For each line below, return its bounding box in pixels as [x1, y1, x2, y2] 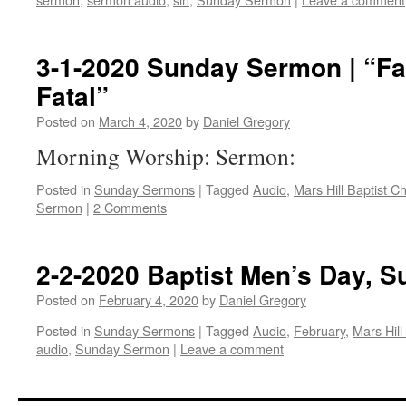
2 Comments [93, 198, 167, 217]
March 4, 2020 [99, 111, 182, 130]
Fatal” [36, 77, 109, 114]
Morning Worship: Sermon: [36, 140, 295, 171]
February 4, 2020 [99, 290, 198, 309]
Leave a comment [180, 339, 284, 358]
